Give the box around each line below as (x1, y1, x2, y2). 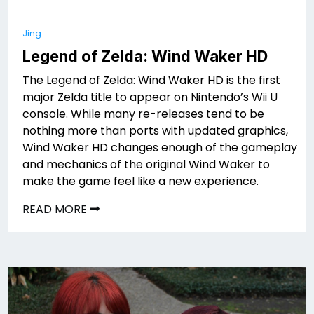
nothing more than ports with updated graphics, (22, 122, 288, 139)
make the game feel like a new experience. (22, 172, 259, 189)
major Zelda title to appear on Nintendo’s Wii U (22, 88, 278, 105)
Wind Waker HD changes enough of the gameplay (22, 139, 297, 156)
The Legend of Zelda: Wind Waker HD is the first (22, 71, 280, 88)
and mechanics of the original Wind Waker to (22, 156, 270, 172)
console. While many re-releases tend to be (22, 105, 264, 122)
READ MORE (22, 200, 90, 217)
